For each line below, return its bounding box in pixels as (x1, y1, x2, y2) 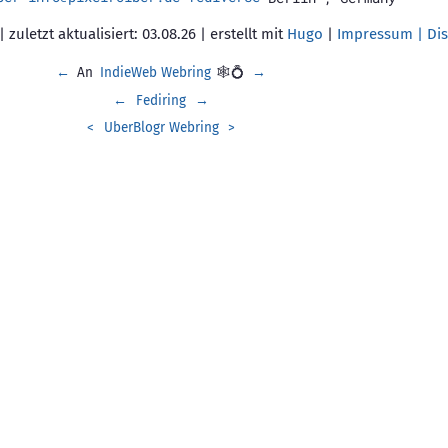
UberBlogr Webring (103, 119, 219, 137)
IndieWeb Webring (99, 64, 211, 82)
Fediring (136, 91, 186, 109)
